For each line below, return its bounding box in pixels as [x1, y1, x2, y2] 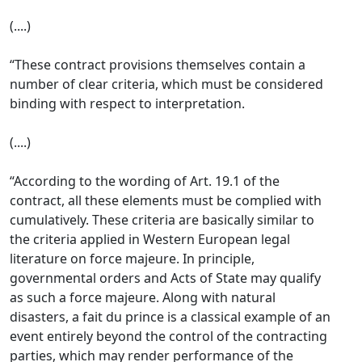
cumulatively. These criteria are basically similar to [10, 211, 314, 229]
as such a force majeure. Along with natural [10, 288, 276, 306]
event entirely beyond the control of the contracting [10, 327, 327, 345]
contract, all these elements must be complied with [10, 192, 322, 209]
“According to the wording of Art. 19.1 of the [10, 172, 280, 190]
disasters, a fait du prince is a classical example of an [10, 308, 330, 326]
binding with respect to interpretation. [10, 95, 245, 112]
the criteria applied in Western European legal [10, 230, 290, 248]
